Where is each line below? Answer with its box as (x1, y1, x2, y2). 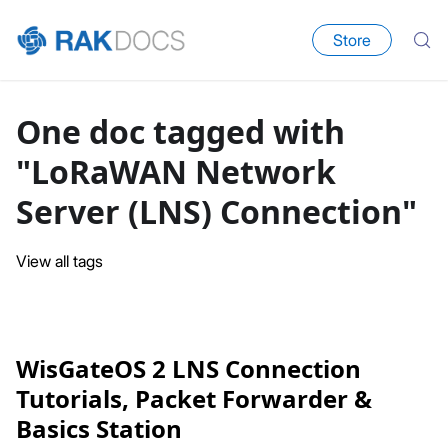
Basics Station (16, 412, 182, 445)
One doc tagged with (16, 110, 345, 153)
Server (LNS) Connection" (16, 190, 417, 233)
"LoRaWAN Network (16, 150, 336, 193)
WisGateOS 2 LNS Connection (16, 352, 361, 385)
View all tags (16, 251, 103, 271)
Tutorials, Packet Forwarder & (16, 382, 372, 415)
